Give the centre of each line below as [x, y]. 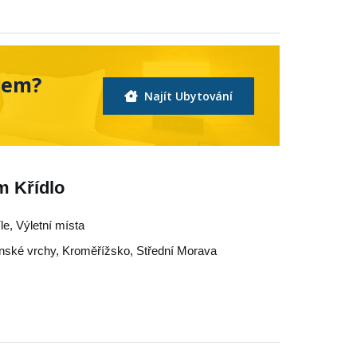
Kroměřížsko [96, 251]
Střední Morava [177, 251]
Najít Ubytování [187, 96]
